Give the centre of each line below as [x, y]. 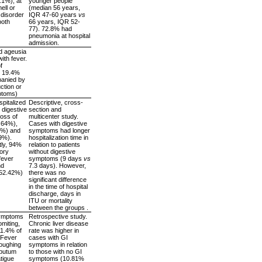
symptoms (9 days [56, 158]
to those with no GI [55, 251]
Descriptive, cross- [56, 102]
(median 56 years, [54, 7]
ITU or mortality [51, 200]
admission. [44, 42]
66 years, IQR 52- [54, 21]
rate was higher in [54, 230]
